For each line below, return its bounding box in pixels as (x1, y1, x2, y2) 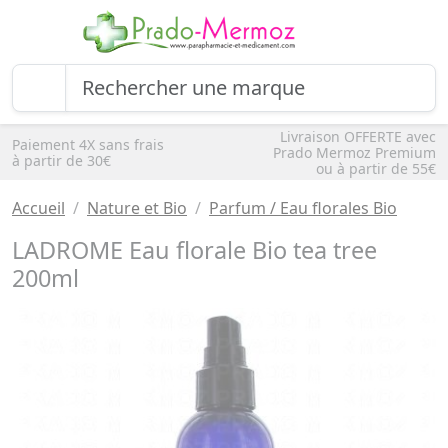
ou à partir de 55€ (316, 159, 436, 178)
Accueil (12, 197, 65, 219)
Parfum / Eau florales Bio (209, 197, 397, 219)
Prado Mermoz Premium (273, 143, 436, 162)
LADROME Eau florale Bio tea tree (12, 234, 377, 266)
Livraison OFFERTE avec (280, 127, 436, 146)
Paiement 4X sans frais (12, 135, 164, 154)
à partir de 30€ (12, 151, 111, 170)
